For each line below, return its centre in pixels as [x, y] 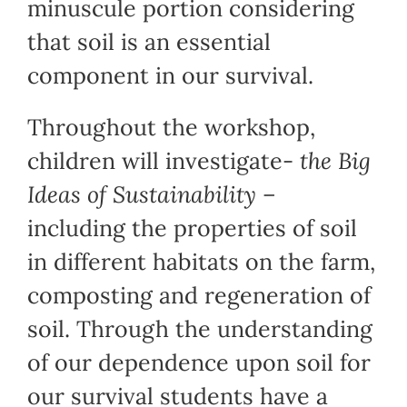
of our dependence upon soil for [199, 363]
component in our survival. [170, 76]
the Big [335, 161]
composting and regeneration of [199, 296]
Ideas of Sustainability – [151, 195]
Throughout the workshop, [171, 128]
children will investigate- [163, 161]
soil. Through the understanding [199, 329]
